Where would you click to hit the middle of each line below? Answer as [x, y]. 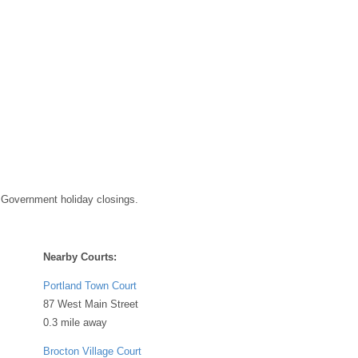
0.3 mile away [75, 322]
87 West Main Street [91, 304]
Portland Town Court [90, 285]
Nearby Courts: [80, 257]
